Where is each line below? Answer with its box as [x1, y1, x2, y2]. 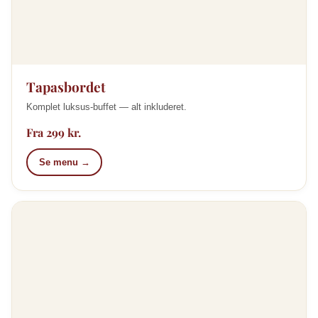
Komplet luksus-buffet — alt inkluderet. [26, 102, 187, 112]
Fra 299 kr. [26, 125, 81, 140]
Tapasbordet [26, 77, 106, 96]
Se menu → [38, 156, 90, 168]
